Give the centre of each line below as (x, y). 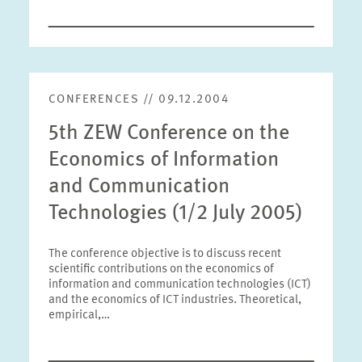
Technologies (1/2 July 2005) (175, 213)
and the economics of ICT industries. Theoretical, (175, 300)
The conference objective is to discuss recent (164, 254)
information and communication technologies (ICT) (179, 285)
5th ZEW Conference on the (168, 133)
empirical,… (79, 316)
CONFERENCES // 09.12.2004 (139, 100)
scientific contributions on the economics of (161, 269)
